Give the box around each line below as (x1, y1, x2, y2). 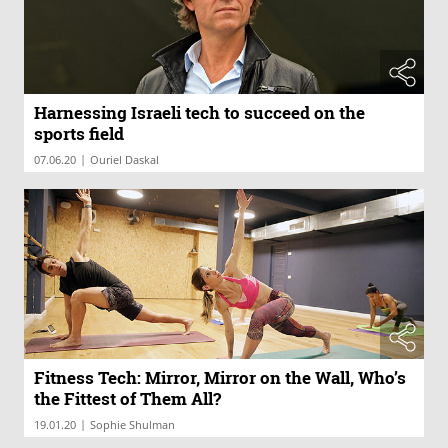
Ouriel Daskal (90, 152, 159, 167)
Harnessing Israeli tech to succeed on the (34, 101, 365, 124)
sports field (34, 122, 124, 145)
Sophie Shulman (90, 416, 175, 432)
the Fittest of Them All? (34, 386, 221, 410)
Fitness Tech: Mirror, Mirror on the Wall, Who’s (34, 365, 406, 389)
